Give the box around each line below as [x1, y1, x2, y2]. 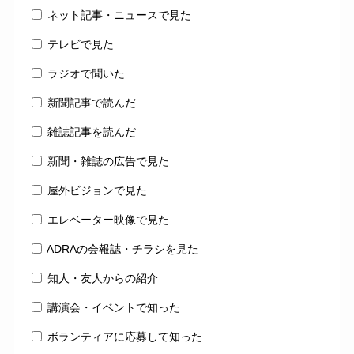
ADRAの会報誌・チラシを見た [46, 242, 198, 255]
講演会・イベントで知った [47, 300, 180, 314]
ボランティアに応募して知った [47, 330, 202, 343]
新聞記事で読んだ [47, 96, 136, 109]
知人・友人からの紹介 [47, 271, 158, 284]
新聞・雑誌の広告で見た [47, 154, 169, 168]
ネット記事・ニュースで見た [47, 8, 191, 21]
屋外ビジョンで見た [47, 183, 147, 197]
